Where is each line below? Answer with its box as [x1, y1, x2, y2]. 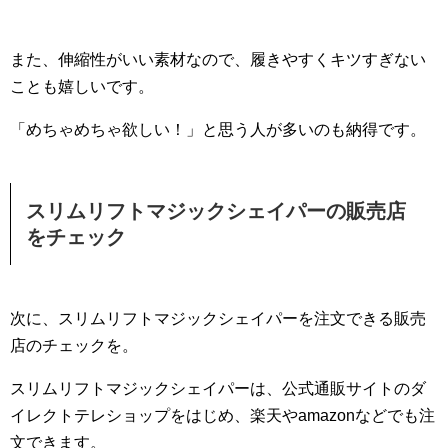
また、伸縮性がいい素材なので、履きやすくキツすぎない [10, 51, 426, 69]
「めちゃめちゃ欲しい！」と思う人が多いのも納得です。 [10, 121, 426, 139]
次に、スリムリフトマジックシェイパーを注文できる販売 [10, 310, 426, 328]
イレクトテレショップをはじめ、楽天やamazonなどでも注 [10, 407, 435, 425]
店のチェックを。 [10, 337, 138, 355]
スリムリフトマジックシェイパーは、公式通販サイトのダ [10, 380, 426, 398]
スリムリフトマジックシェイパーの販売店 [26, 200, 406, 223]
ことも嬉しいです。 [10, 78, 154, 96]
